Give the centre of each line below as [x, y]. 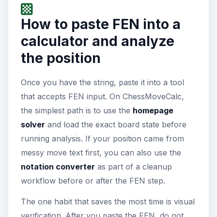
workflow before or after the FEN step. [93, 180]
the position [61, 58]
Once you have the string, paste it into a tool [102, 82]
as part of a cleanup [133, 166]
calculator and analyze [98, 41]
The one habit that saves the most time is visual [108, 201]
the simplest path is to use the [77, 110]
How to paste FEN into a [101, 24]
